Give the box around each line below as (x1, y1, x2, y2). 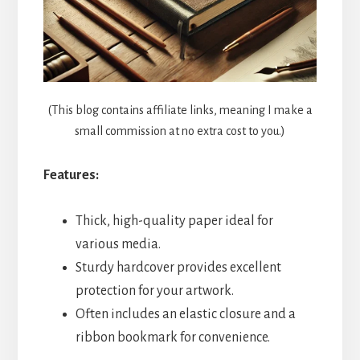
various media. (75, 236, 161, 252)
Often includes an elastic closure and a (75, 306, 296, 321)
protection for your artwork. (75, 283, 234, 298)
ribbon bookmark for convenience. (75, 329, 270, 345)
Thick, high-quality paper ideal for (75, 213, 273, 228)
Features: (43, 167, 99, 182)
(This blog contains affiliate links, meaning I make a (47, 103, 313, 117)
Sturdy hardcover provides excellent (75, 260, 281, 275)
